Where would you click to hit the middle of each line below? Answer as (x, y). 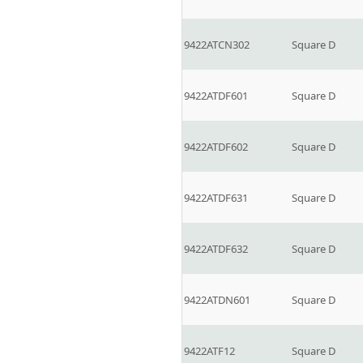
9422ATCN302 (217, 45)
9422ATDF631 (216, 198)
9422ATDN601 (217, 300)
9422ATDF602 (216, 147)
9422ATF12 (209, 351)
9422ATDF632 (216, 249)
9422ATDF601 (216, 96)
